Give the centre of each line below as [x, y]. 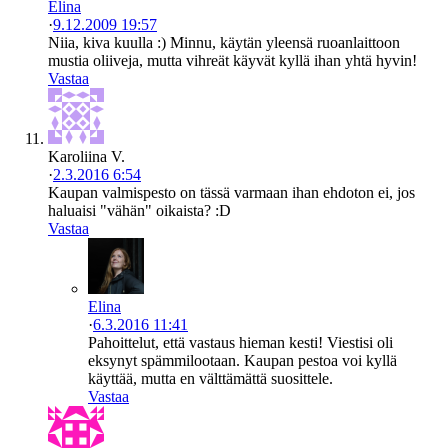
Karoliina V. [86, 156]
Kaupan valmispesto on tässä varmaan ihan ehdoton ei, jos [231, 192]
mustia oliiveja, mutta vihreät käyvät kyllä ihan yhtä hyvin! [232, 60]
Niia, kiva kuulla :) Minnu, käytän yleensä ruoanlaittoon [224, 42]
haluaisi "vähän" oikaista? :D [139, 210]
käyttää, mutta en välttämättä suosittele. [210, 378]
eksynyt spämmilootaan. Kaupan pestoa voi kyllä [242, 360]
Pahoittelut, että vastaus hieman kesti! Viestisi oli [240, 342]
